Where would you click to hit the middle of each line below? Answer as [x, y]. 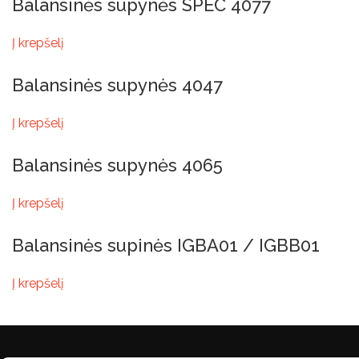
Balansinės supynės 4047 [117, 85]
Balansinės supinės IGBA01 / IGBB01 [166, 245]
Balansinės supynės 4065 [117, 165]
